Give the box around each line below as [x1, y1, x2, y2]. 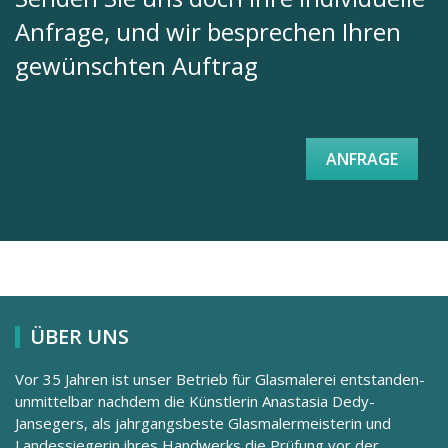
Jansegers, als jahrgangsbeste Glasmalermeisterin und [15, 413, 391, 434]
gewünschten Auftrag [15, 49, 258, 82]
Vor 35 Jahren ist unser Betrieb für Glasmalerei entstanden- [15, 369, 425, 390]
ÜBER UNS [30, 323, 129, 351]
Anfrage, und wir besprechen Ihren [15, 15, 401, 48]
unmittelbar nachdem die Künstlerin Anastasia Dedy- [15, 391, 375, 412]
